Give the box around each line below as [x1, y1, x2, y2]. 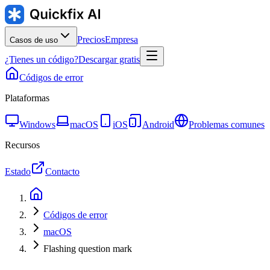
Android [142, 119, 174, 130]
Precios [77, 34, 105, 45]
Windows [19, 119, 55, 130]
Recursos [5, 140, 40, 150]
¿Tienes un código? [5, 54, 78, 64]
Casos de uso [10, 36, 58, 45]
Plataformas [5, 93, 49, 103]
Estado [5, 166, 31, 177]
